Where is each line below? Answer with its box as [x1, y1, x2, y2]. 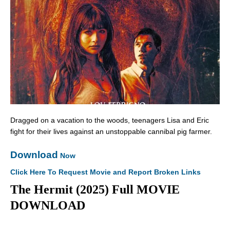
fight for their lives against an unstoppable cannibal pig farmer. [10, 127, 212, 136]
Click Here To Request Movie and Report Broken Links [10, 167, 201, 176]
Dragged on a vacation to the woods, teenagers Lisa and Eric [10, 116, 209, 124]
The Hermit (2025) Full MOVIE [10, 182, 180, 196]
